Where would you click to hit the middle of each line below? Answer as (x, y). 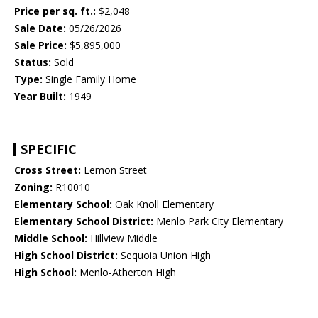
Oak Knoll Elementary (163, 204)
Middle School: (51, 238)
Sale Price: (40, 45)
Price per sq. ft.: (55, 11)
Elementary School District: (84, 221)
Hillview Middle (122, 238)
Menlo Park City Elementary (218, 221)
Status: (33, 62)
